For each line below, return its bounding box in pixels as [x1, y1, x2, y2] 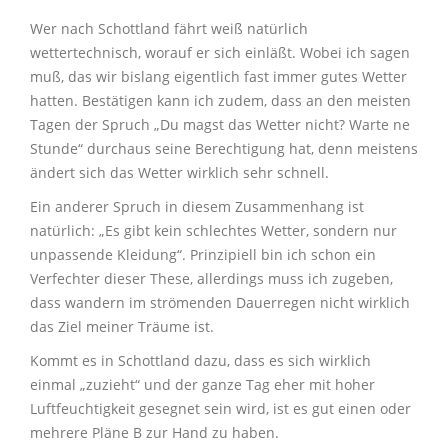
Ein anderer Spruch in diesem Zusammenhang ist [30, 197, 364, 217]
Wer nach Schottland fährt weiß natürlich [30, 19, 308, 39]
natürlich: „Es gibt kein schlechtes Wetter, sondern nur [30, 221, 397, 241]
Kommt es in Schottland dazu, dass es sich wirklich [30, 351, 371, 371]
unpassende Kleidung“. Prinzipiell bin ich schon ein [30, 245, 376, 265]
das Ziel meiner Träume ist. [30, 317, 214, 337]
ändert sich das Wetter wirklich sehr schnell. [30, 163, 329, 183]
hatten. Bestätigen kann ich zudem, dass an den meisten [30, 91, 411, 111]
